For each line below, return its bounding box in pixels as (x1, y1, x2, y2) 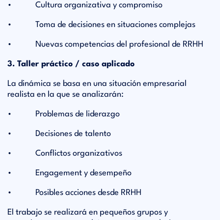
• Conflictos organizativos (7, 149, 122, 158)
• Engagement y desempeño (7, 169, 132, 177)
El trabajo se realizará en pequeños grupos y (7, 208, 168, 217)
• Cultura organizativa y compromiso (7, 1, 163, 9)
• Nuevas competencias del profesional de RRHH (7, 40, 203, 49)
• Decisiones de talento (7, 130, 111, 138)
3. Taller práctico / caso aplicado (7, 60, 135, 68)
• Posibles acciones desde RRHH (7, 189, 141, 197)
